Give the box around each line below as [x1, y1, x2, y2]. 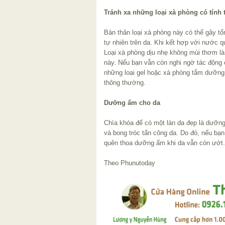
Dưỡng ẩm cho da [104, 99, 160, 107]
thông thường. [104, 79, 146, 87]
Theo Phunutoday [104, 159, 155, 167]
